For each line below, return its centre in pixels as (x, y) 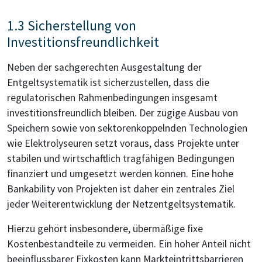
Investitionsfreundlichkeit (83, 42)
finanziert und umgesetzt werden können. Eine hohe (120, 174)
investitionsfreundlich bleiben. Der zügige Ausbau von (123, 113)
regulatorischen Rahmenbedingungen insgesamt (112, 98)
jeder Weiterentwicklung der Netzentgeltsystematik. (121, 204)
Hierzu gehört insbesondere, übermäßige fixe (105, 229)
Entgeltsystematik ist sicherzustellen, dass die (108, 83)
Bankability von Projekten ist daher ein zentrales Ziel (121, 189)
